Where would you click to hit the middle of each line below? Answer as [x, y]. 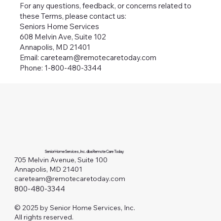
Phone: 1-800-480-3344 [61, 68]
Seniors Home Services [60, 27]
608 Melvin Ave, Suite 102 [63, 37]
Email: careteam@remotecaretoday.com [88, 58]
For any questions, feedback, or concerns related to [106, 6]
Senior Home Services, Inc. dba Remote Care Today [84, 151]
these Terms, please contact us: [73, 16]
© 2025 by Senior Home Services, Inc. [74, 208]
